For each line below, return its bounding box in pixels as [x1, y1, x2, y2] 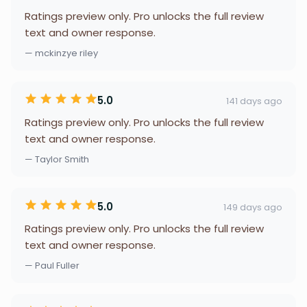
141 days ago [226, 94, 282, 108]
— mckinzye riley [25, 47, 98, 60]
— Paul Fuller [25, 259, 79, 272]
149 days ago [223, 200, 282, 214]
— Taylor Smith [25, 153, 89, 166]
